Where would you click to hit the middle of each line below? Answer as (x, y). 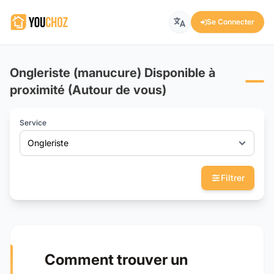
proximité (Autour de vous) (88, 90)
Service (33, 123)
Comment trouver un (116, 260)
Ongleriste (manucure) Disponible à (113, 73)
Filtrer (233, 178)
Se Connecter (231, 22)
